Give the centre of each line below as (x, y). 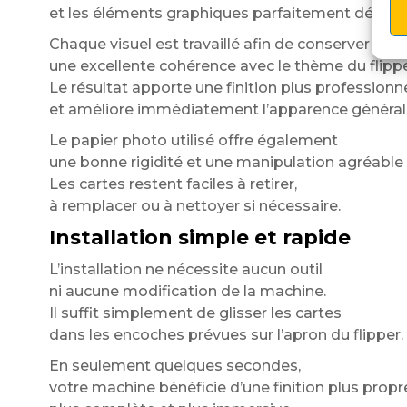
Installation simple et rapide (199, 238)
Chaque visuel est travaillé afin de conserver (209, 44)
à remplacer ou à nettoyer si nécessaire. (194, 206)
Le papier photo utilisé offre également (193, 140)
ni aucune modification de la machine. (187, 291)
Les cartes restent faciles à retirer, (173, 184)
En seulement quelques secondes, (174, 366)
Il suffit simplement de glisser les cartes (195, 313)
